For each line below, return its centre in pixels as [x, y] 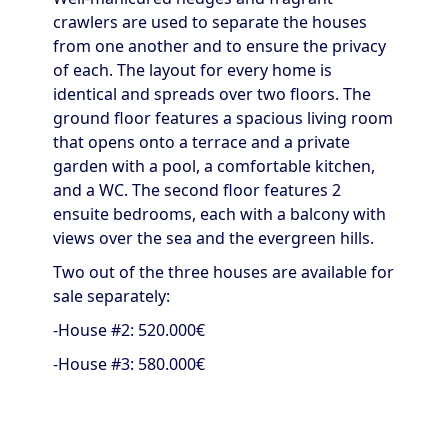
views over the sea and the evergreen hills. [213, 237]
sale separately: [111, 295]
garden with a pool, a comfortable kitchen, [214, 165]
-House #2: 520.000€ [129, 329]
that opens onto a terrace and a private [201, 141]
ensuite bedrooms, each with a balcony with [219, 213]
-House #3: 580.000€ [129, 363]
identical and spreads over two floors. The [212, 93]
